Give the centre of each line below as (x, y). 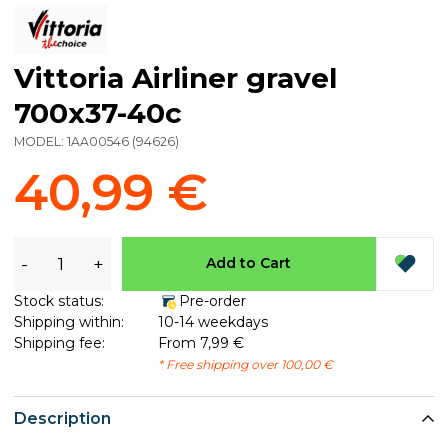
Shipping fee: (59, 342)
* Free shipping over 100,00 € (245, 364)
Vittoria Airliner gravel (175, 78)
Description (62, 419)
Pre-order (212, 300)
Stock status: (59, 300)
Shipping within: (69, 321)
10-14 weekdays (212, 321)
